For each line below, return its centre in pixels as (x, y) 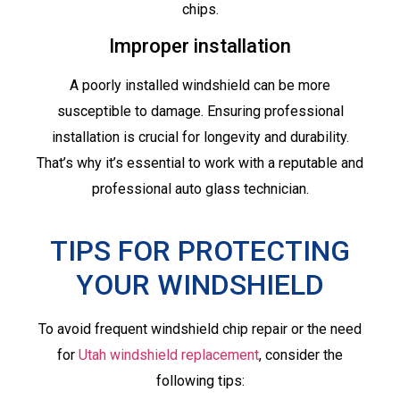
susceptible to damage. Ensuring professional (200, 112)
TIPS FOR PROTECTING (200, 251)
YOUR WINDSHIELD (200, 285)
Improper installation (200, 46)
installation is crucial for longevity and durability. (200, 137)
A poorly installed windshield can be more (200, 86)
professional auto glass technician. (200, 189)
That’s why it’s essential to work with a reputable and (200, 163)
